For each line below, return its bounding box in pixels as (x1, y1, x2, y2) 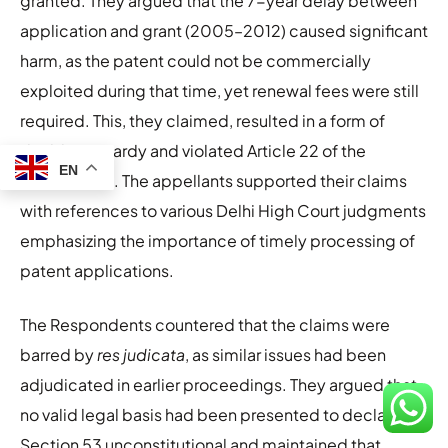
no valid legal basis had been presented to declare (20, 403, 401, 425)
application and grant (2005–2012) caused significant (20, 19, 428, 41)
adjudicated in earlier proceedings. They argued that (20, 373, 417, 395)
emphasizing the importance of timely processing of (20, 229, 415, 251)
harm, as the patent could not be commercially (20, 49, 371, 71)
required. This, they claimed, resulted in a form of (20, 109, 385, 131)
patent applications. (20, 259, 174, 281)
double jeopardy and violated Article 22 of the (20, 139, 366, 161)
